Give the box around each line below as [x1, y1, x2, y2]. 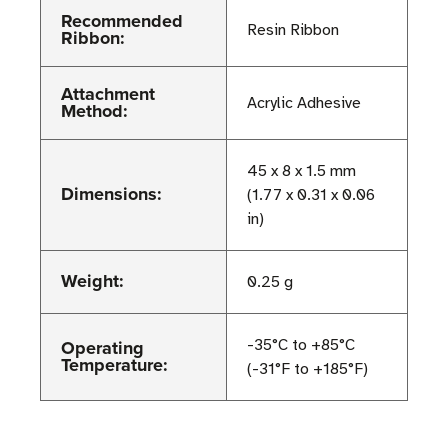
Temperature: [61, 351, 168, 378]
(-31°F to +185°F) [247, 358, 368, 379]
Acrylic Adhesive [247, 92, 361, 113]
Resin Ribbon [247, 19, 339, 40]
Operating [61, 334, 144, 361]
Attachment [61, 80, 155, 107]
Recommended [61, 7, 183, 34]
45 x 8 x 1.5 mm [247, 160, 356, 181]
